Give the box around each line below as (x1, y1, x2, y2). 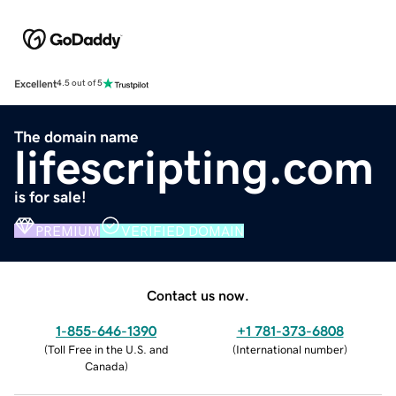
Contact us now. (147, 287, 249, 302)
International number (236, 343, 344, 355)
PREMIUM (35, 223, 100, 238)
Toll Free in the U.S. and (47, 343, 169, 355)
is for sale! (14, 188, 87, 205)
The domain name (14, 128, 139, 145)
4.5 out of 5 (57, 79, 103, 88)
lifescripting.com (14, 142, 374, 191)
